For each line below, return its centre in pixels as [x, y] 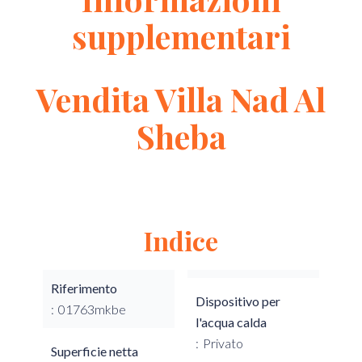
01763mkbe [92, 309]
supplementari [181, 36]
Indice [181, 240]
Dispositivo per [238, 301]
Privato [223, 343]
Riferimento [84, 288]
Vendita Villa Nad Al [181, 99]
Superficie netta [95, 351]
